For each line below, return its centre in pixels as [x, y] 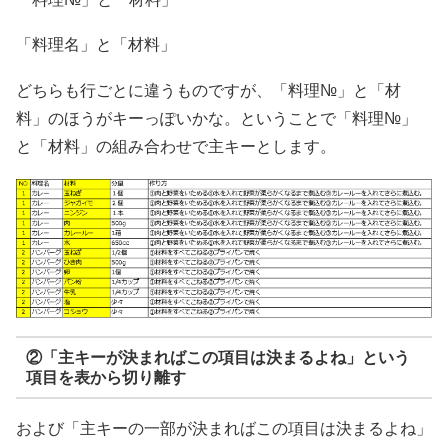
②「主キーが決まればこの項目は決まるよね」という [217, 357]
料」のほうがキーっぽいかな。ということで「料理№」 [216, 119]
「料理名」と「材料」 [96, 45]
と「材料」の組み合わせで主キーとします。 [176, 147]
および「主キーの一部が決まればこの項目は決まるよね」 [224, 429]
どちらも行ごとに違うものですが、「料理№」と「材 [208, 91]
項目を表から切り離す [105, 377]
